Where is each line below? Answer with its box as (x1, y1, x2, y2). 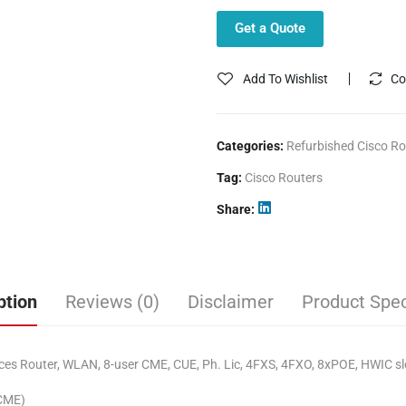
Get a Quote (235, 20, 305, 36)
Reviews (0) (64, 291, 159, 313)
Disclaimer (187, 291, 274, 313)
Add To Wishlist (243, 72, 328, 86)
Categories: (217, 139, 286, 153)
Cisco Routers (245, 170, 323, 185)
